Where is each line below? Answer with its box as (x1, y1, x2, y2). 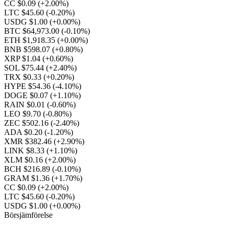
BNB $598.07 (4, 45, 52, 54)
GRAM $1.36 (4, 174, 52, 182)
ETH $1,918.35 (4, 36, 57, 44)
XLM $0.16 (4, 155, 45, 164)
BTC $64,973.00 (4, 27, 61, 35)
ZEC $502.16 (4, 119, 51, 127)
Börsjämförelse (4, 211, 53, 219)
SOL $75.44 (4, 63, 46, 72)
